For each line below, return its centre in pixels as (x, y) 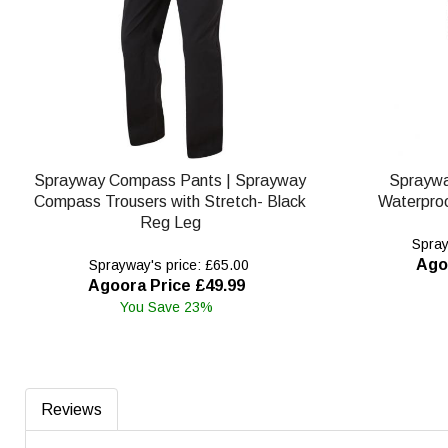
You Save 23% (167, 307)
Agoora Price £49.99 (167, 286)
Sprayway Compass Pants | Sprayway (170, 181)
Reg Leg (170, 223)
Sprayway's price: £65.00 (166, 265)
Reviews (71, 410)
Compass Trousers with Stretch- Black (170, 202)
